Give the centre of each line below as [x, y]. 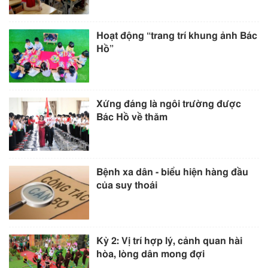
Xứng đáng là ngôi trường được [169, 104]
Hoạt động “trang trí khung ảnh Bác [177, 36]
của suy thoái [127, 186]
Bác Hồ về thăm [132, 118]
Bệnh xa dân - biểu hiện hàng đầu [173, 173]
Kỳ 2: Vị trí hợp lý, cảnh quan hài [170, 241]
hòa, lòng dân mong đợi [151, 254]
